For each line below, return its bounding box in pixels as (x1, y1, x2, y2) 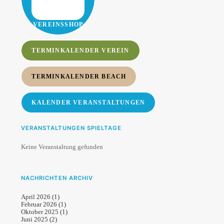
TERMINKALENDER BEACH (31, 72, 126, 80)
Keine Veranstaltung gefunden (21, 142, 103, 150)
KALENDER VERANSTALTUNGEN (31, 98, 145, 106)
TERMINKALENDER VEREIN (31, 46, 129, 54)
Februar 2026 (21, 200, 57, 208)
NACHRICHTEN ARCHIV (21, 174, 93, 181)
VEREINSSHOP (32, 20, 83, 28)
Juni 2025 (21, 215, 48, 223)
